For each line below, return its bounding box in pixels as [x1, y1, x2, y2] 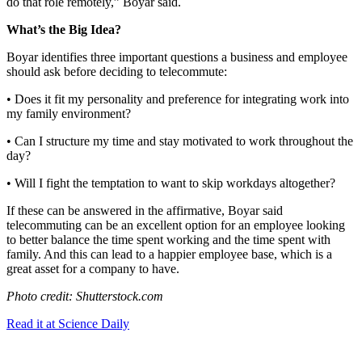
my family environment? [6, 107, 131, 121]
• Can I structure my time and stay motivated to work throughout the [6, 134, 353, 149]
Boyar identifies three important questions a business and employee [6, 50, 347, 65]
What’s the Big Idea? [6, 23, 121, 37]
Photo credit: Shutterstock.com [6, 289, 163, 304]
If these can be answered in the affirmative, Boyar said [6, 204, 283, 218]
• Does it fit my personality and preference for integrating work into [6, 92, 349, 107]
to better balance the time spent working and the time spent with [6, 233, 330, 247]
